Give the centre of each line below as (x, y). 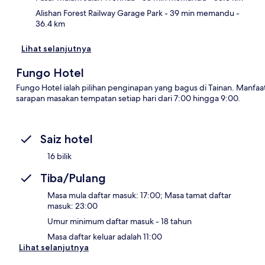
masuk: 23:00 (72, 206)
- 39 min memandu (198, 13)
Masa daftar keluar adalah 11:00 (105, 236)
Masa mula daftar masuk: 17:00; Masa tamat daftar (139, 195)
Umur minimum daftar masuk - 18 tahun (119, 221)
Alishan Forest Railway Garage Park (99, 13)
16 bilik (59, 156)
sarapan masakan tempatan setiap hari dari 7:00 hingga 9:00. (128, 98)
